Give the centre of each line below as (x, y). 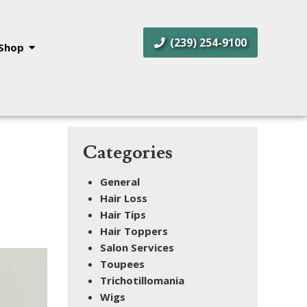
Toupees (122, 263)
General (120, 181)
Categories (128, 153)
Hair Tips (123, 214)
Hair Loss (124, 198)
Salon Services (137, 247)
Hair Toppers (134, 231)
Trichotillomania (142, 280)
